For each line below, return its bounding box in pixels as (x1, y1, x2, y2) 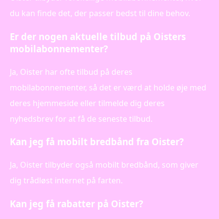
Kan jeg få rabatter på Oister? (10, 197, 143, 210)
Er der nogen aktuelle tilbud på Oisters (10, 30, 186, 43)
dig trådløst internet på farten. (10, 175, 123, 186)
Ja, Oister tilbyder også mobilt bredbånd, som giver (10, 159, 198, 170)
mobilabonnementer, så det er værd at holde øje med (10, 82, 206, 93)
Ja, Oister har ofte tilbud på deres (10, 66, 132, 77)
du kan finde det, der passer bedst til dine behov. (10, 8, 190, 19)
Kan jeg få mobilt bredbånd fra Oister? (10, 135, 184, 148)
